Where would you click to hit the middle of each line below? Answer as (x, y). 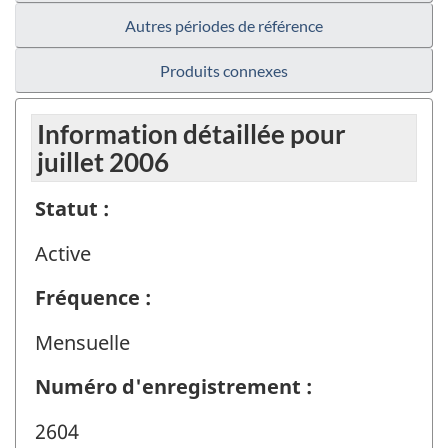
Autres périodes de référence (224, 26)
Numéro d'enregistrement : (173, 387)
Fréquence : (93, 298)
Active (63, 253)
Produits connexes (224, 71)
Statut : (72, 209)
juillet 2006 (103, 162)
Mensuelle (82, 342)
